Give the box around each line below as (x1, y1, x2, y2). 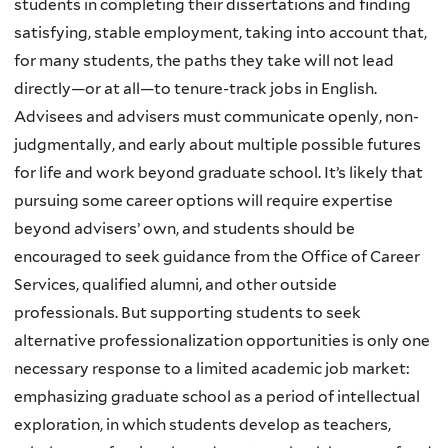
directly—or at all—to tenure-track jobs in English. (14, 78, 377, 98)
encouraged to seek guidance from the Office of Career (14, 246, 420, 266)
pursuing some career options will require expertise (14, 190, 393, 210)
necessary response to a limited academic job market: (14, 358, 409, 378)
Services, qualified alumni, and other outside (14, 274, 337, 294)
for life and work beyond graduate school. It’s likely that (14, 162, 423, 182)
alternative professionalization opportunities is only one (14, 330, 430, 350)
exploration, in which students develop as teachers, (14, 414, 391, 434)
